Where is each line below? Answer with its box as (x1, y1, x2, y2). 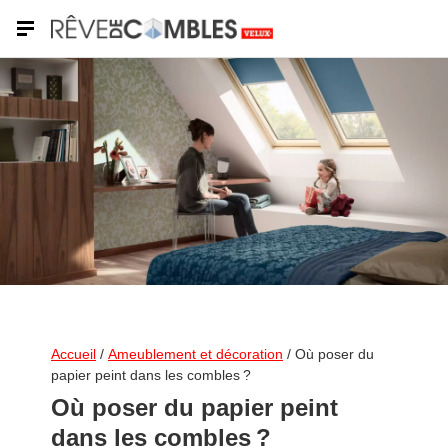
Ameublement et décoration (108, 346, 283, 362)
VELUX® (10, 285, 59, 299)
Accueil (51, 346, 96, 362)
